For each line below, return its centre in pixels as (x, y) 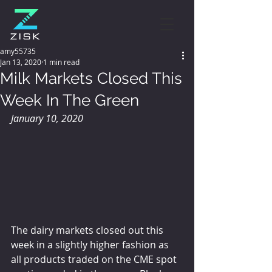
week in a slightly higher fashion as (91, 244)
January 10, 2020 (47, 118)
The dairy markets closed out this (88, 230)
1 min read (61, 62)
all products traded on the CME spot (95, 259)
